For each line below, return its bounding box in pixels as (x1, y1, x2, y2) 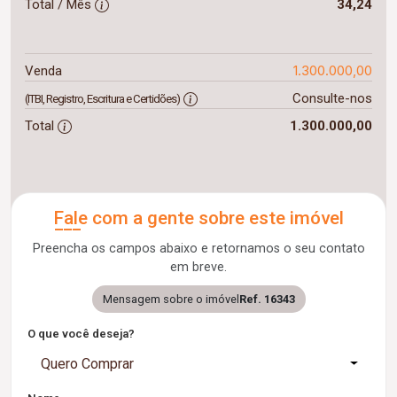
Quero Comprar (41, 354, 134, 372)
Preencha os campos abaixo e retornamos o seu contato (32, 240, 365, 256)
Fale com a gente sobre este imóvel (53, 206, 344, 229)
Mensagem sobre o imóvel (102, 292, 239, 306)
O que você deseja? (27, 326, 135, 340)
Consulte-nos (292, 90, 372, 106)
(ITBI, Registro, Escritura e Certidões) (25, 91, 180, 105)
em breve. (170, 259, 227, 275)
